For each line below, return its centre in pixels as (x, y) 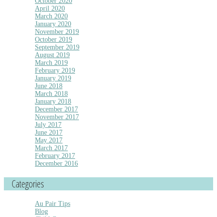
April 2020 (50, 8)
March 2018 (51, 93)
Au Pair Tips (53, 203)
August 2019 (52, 55)
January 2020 (53, 24)
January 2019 (53, 78)
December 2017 (56, 109)
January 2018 (53, 101)
